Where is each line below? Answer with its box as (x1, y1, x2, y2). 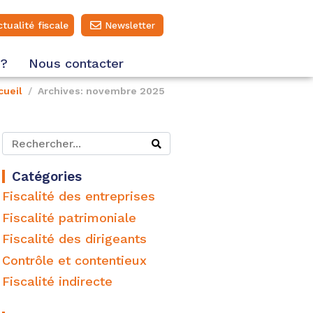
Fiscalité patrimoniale (2, 210, 137, 225)
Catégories (12, 168, 82, 184)
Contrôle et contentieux (2, 252, 147, 268)
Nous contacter (29, 56, 124, 71)
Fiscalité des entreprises (2, 189, 156, 203)
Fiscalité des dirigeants (2, 231, 147, 247)
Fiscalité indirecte (2, 274, 113, 289)
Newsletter (104, 20, 155, 31)
